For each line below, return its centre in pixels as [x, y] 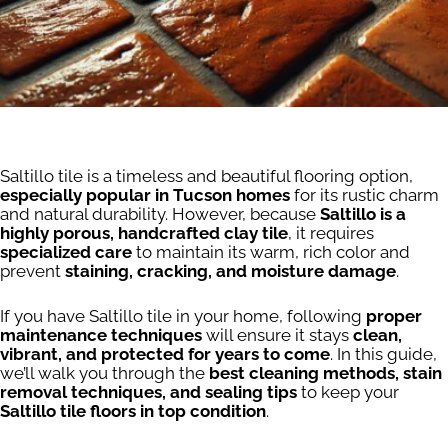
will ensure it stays [277, 334]
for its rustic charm [364, 195]
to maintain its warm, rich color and [271, 252]
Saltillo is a [363, 214]
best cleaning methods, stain [325, 372]
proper [394, 315]
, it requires [331, 233]
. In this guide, [383, 353]
